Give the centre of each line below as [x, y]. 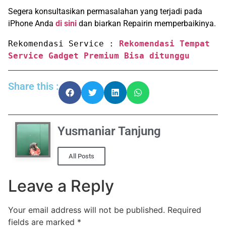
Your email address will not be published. [87, 210]
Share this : [33, 86]
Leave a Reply [61, 186]
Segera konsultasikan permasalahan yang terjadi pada [105, 11]
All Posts [81, 156]
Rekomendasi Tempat [164, 43]
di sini [66, 23]
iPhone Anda [32, 23]
